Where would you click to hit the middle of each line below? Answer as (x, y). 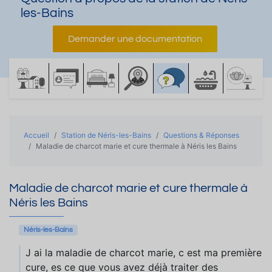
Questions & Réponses (201, 135)
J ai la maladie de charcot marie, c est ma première (144, 253)
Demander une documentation (135, 39)
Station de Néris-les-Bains (106, 135)
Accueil (36, 135)
